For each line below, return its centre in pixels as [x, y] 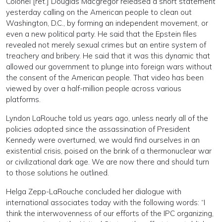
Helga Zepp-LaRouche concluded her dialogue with [94, 192]
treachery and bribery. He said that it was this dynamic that [108, 56]
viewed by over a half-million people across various [94, 89]
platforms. [23, 100]
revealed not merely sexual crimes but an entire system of [106, 45]
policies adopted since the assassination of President [98, 129]
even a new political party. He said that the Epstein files [101, 34]
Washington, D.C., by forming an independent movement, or [107, 23]
